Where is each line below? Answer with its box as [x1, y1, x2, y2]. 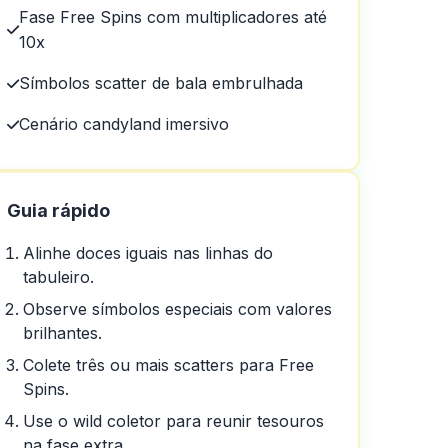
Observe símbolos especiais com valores [23, 299, 333, 319]
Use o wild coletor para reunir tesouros [23, 411, 325, 431]
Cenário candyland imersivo [19, 114, 230, 134]
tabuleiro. [23, 267, 95, 287]
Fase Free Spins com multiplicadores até [19, 7, 328, 27]
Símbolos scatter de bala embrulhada [19, 73, 304, 93]
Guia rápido [7, 200, 111, 221]
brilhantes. [23, 323, 103, 343]
